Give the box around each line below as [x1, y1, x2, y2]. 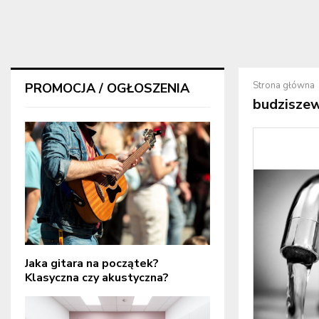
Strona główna [253, 79, 315, 92]
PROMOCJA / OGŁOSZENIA [25, 80, 189, 97]
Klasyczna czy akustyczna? [25, 270, 169, 286]
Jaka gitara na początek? [25, 256, 159, 272]
